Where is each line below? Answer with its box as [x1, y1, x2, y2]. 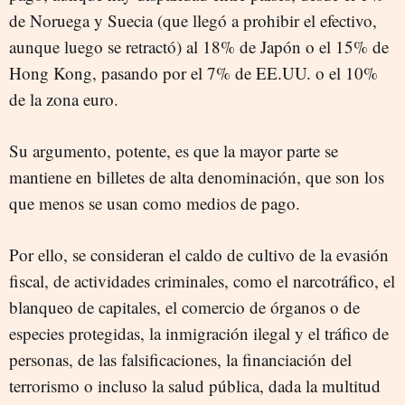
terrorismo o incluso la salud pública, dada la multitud [9, 374, 381, 398]
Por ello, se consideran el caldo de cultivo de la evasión [9, 243, 389, 267]
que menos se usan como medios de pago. [9, 192, 300, 215]
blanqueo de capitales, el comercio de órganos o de [9, 296, 360, 319]
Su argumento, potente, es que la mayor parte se [9, 139, 338, 163]
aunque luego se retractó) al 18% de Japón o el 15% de [9, 35, 389, 59]
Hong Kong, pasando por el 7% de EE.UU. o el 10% [9, 61, 378, 85]
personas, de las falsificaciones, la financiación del [9, 348, 352, 372]
